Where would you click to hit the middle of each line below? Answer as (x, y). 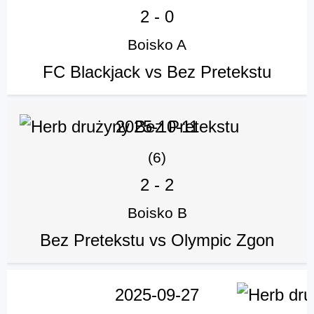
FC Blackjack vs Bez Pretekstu (157, 72)
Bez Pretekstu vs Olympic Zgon (157, 240)
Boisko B (157, 213)
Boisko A (157, 45)
